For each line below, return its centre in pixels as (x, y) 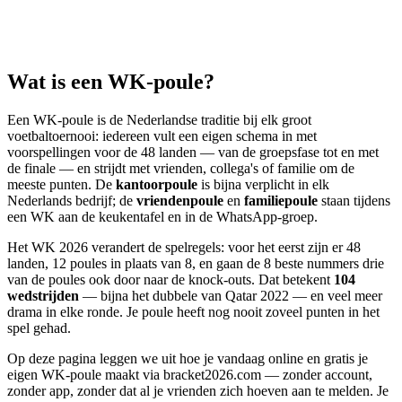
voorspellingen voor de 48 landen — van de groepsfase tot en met (193, 152)
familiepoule (281, 200)
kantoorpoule (157, 184)
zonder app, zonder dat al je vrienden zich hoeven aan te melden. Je (198, 390)
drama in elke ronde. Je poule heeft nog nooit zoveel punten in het (193, 311)
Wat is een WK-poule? (111, 81)
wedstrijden (43, 295)
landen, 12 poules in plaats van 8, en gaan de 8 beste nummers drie (196, 263)
